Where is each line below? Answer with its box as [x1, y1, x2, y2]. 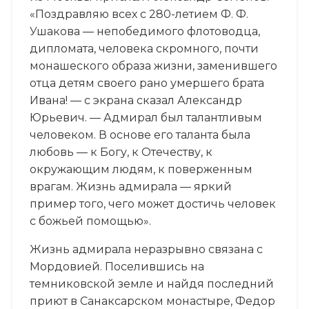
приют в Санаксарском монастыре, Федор [29, 294, 275, 308]
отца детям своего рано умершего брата [29, 76, 264, 90]
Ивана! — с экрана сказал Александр [29, 93, 242, 107]
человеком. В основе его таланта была [29, 128, 250, 141]
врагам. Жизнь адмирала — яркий [29, 179, 232, 193]
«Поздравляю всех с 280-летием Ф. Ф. [29, 7, 248, 21]
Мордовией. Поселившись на [29, 259, 204, 273]
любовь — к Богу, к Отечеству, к [29, 145, 212, 159]
